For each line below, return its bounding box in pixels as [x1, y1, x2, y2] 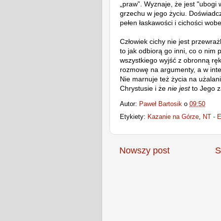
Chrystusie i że [120, 84, 168, 92]
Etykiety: [120, 113, 147, 121]
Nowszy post [119, 146, 170, 156]
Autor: [120, 100, 139, 108]
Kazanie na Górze [147, 113, 199, 121]
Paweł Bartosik [139, 100, 182, 108]
